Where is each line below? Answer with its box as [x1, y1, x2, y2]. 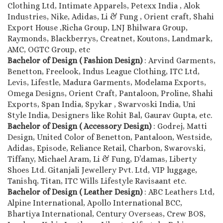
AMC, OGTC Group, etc [7, 44, 92, 54]
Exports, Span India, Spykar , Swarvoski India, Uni [7, 99, 196, 109]
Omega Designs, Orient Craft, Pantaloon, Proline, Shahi [7, 88, 213, 98]
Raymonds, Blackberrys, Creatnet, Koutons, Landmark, [7, 33, 213, 43]
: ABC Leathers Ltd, [144, 187, 215, 197]
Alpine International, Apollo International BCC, [7, 198, 182, 208]
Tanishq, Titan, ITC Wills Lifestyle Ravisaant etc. [7, 176, 186, 186]
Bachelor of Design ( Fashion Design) [7, 55, 144, 65]
